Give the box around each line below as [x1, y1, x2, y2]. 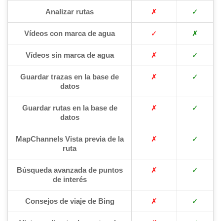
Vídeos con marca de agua [24, 29, 115, 37]
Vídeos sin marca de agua [25, 50, 114, 59]
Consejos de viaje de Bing [25, 196, 114, 205]
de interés [52, 175, 87, 184]
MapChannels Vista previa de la [15, 134, 124, 143]
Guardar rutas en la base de [22, 103, 117, 112]
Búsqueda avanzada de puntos [16, 165, 123, 174]
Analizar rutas [45, 7, 94, 16]
